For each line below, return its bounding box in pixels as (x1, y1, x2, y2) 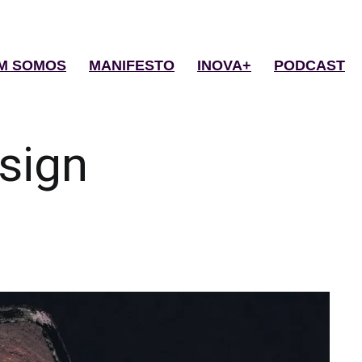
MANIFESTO (89, 57, 175, 74)
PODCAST (274, 57, 345, 74)
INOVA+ (197, 57, 251, 74)
